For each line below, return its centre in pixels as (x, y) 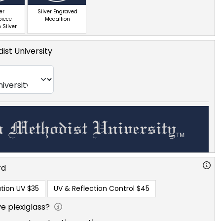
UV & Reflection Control (94, 188)
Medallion (57, 19)
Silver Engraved (57, 11)
